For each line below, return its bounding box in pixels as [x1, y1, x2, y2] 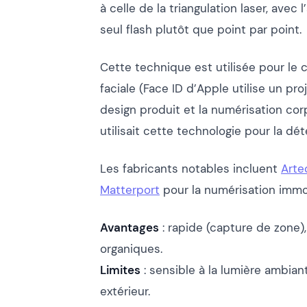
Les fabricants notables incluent [100, 160, 281, 176]
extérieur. [100, 283, 150, 299]
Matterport [100, 182, 160, 197]
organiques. [100, 241, 162, 256]
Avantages [100, 219, 159, 235]
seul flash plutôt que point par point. [100, 21, 302, 37]
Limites [100, 262, 140, 278]
